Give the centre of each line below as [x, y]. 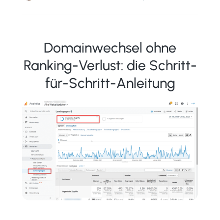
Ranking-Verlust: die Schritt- [110, 65]
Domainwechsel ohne [110, 47]
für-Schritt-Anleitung [110, 83]
